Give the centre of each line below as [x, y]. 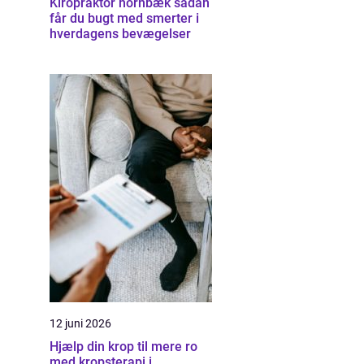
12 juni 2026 [80, 323]
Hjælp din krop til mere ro [123, 347]
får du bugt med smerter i [124, 18]
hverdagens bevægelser [120, 34]
